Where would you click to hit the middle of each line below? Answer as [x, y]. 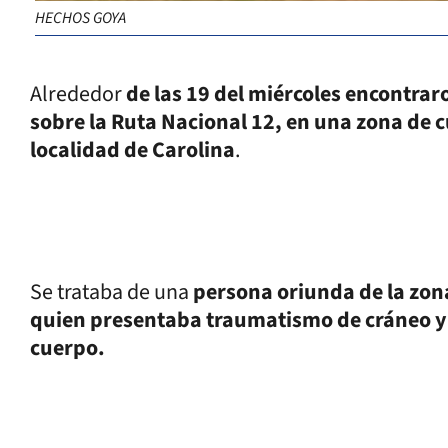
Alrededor [78, 93]
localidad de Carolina [132, 149]
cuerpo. [67, 347]
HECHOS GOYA [80, 17]
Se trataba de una [111, 291]
